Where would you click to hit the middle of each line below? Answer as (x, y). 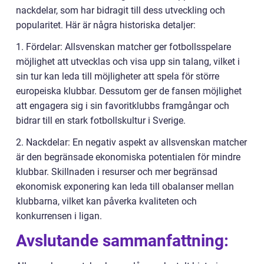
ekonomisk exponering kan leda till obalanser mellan (125, 186)
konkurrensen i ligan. (59, 216)
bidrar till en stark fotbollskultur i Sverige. (101, 120)
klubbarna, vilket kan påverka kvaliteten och (106, 201)
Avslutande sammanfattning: (122, 240)
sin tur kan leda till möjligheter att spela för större (118, 76)
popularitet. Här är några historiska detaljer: (106, 25)
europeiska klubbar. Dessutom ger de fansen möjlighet (129, 91)
